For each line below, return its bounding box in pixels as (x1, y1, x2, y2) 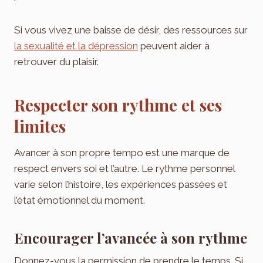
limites (14, 115, 66, 137)
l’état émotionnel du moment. (14, 194, 145, 207)
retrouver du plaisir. (14, 56, 99, 68)
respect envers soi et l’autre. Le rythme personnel (14, 163, 235, 175)
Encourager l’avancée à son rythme (14, 228, 247, 248)
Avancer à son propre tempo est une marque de (14, 147, 230, 159)
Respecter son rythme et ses (14, 94, 222, 116)
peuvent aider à (138, 40, 210, 52)
